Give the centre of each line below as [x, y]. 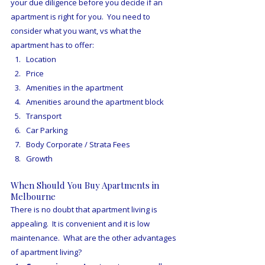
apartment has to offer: [52, 45]
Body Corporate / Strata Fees [78, 145]
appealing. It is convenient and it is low [81, 224]
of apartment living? [46, 252]
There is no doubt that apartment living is [85, 210]
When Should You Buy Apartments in [86, 185]
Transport [44, 116]
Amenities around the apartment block [95, 102]
